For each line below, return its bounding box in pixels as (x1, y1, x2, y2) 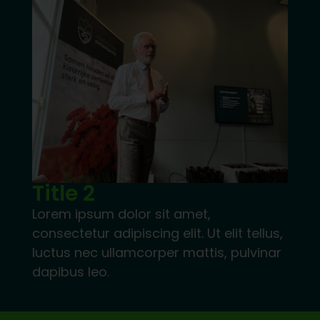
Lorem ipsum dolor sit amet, (31, 205, 211, 224)
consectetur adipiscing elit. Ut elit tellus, (31, 224, 283, 243)
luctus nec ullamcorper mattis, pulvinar (31, 244, 281, 262)
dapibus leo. (31, 263, 109, 281)
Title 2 (31, 179, 95, 209)
